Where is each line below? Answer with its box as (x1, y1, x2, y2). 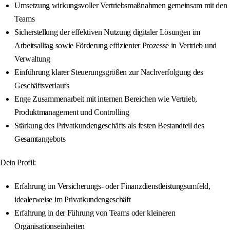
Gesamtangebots (14, 135, 66, 144)
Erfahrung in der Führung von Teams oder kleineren (14, 208, 176, 218)
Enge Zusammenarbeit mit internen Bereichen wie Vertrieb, (14, 94, 198, 104)
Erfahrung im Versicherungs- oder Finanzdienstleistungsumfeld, (14, 182, 210, 191)
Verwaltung (14, 54, 50, 64)
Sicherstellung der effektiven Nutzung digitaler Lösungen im (14, 28, 201, 37)
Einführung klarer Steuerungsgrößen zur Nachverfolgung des (14, 68, 203, 77)
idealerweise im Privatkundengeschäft (14, 195, 131, 204)
